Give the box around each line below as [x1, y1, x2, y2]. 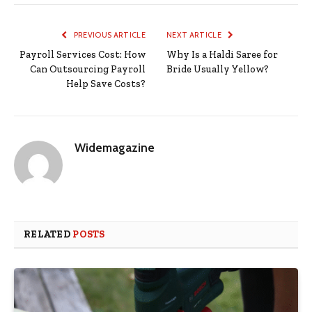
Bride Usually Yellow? [166, 63, 269, 76]
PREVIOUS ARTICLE [72, 30, 146, 40]
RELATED [24, 228, 73, 241]
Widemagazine [75, 141, 155, 155]
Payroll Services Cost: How [19, 49, 146, 61]
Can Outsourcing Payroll [30, 63, 146, 76]
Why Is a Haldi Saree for [166, 49, 278, 61]
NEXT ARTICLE [166, 30, 224, 40]
